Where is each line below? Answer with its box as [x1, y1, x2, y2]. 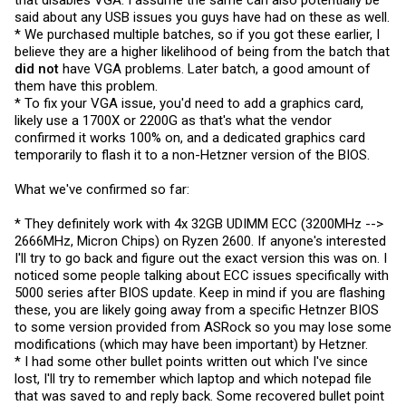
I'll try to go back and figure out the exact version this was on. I [14, 250, 387, 266]
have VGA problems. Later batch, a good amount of [59, 61, 371, 77]
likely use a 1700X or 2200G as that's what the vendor [14, 112, 332, 129]
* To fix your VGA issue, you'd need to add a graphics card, [14, 95, 363, 111]
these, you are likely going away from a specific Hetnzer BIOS [14, 302, 379, 318]
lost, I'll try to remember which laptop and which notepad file [14, 371, 372, 387]
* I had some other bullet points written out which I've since [14, 353, 368, 370]
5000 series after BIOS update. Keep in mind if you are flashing [14, 285, 385, 301]
